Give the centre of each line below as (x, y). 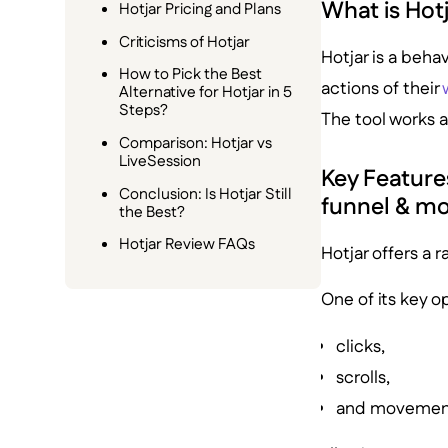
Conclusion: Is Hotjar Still (206, 194)
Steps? (144, 111)
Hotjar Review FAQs (187, 245)
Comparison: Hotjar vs (196, 144)
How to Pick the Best (191, 75)
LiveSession (160, 162)
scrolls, (363, 377)
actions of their (381, 89)
